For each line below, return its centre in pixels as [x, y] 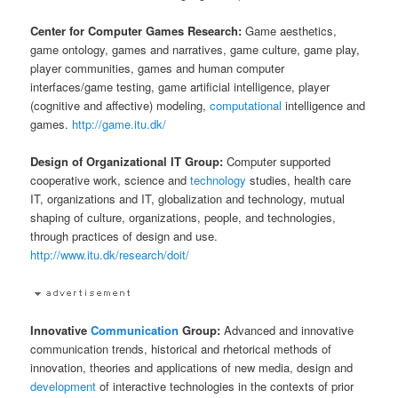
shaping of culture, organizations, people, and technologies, [183, 218]
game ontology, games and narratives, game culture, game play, [195, 50]
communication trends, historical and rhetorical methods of [181, 348]
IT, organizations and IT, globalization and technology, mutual [188, 199]
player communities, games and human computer [158, 68]
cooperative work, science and [111, 180]
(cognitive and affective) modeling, [120, 106]
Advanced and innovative [289, 330]
